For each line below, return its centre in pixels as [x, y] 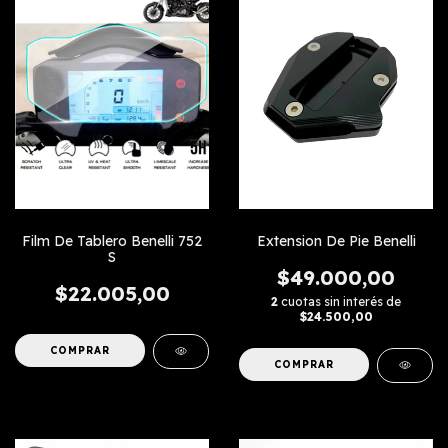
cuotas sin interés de [341, 302]
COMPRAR [304, 365]
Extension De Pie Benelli [336, 241]
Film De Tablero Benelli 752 [112, 241]
